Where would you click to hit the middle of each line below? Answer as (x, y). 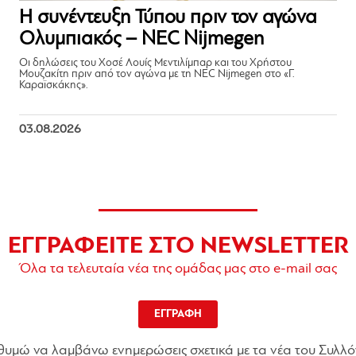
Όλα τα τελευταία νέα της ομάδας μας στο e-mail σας (178, 269)
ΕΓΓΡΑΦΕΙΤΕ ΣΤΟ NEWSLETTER (178, 246)
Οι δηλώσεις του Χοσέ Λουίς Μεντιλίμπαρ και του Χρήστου (156, 63)
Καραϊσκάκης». (54, 85)
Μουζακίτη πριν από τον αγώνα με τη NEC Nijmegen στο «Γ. (157, 74)
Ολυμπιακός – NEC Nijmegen (142, 39)
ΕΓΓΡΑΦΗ (178, 314)
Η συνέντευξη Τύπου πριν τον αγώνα (168, 17)
